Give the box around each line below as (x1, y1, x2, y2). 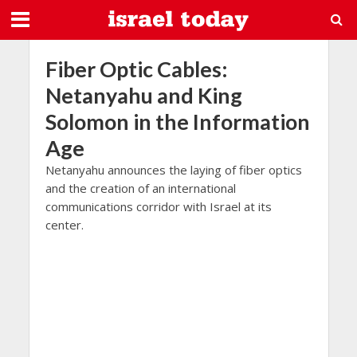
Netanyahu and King (45, 82, 242, 108)
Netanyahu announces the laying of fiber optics (45, 162, 302, 178)
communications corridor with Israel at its (45, 198, 272, 214)
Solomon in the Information (45, 108, 310, 135)
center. (45, 217, 84, 233)
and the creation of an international (45, 180, 236, 196)
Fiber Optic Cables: (45, 56, 228, 82)
